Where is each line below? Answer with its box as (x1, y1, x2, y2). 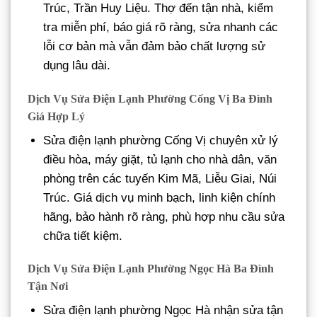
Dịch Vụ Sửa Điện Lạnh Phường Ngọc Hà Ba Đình (28, 263, 274, 275)
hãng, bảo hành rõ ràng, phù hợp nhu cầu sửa (43, 209, 285, 224)
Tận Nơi (28, 280, 68, 293)
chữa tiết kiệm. (43, 229, 123, 243)
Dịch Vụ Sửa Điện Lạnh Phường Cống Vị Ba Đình (28, 92, 272, 105)
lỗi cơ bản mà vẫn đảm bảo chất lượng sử (43, 39, 266, 53)
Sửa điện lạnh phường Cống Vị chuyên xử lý (43, 133, 279, 147)
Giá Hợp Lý (28, 110, 85, 122)
